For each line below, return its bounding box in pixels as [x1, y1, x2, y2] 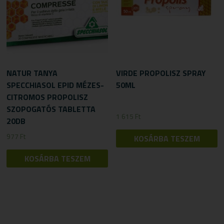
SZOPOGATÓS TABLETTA [6, 103, 96, 115]
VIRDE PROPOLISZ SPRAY [116, 67, 206, 79]
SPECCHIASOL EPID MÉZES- [6, 79, 104, 91]
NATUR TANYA [6, 67, 58, 79]
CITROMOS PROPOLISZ [6, 91, 88, 103]
